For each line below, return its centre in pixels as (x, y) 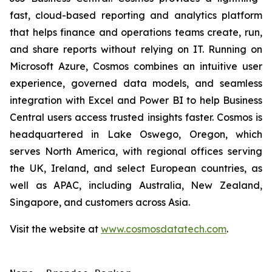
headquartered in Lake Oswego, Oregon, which (136, 134)
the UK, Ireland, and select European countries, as (136, 168)
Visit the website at (55, 229)
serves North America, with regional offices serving (136, 151)
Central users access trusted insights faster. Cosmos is (136, 117)
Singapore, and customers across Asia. (100, 202)
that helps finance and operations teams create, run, (136, 32)
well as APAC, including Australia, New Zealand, (136, 185)
